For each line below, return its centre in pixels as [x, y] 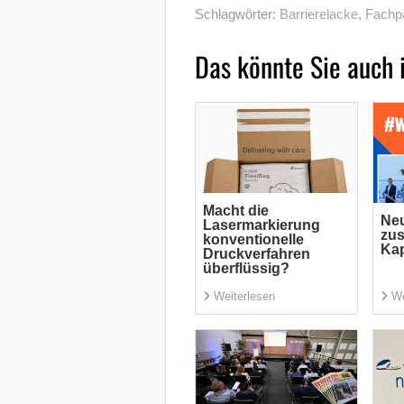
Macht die [235, 211]
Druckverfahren [256, 254]
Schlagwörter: [237, 14]
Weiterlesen [244, 297]
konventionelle [253, 240]
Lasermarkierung [261, 225]
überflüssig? [246, 269]
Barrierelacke [318, 14]
